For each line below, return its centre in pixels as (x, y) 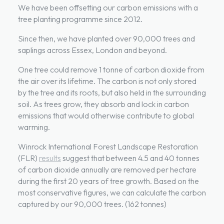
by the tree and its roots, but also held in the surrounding (112, 93)
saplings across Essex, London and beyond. (92, 50)
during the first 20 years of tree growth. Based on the (108, 181)
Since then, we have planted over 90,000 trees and (106, 39)
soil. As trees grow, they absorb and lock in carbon (103, 104)
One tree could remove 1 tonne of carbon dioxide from (111, 70)
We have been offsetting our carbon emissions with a (108, 8)
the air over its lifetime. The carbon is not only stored (107, 81)
